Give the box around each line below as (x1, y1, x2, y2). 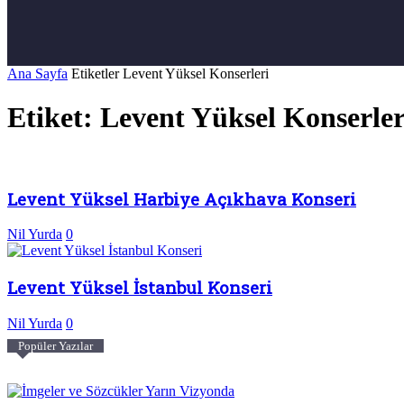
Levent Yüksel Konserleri (123, 66, 269, 81)
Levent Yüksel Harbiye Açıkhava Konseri (7, 187, 356, 210)
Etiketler (71, 66, 119, 81)
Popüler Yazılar (18, 338, 93, 353)
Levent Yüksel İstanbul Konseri (7, 276, 272, 299)
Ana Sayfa (7, 66, 68, 81)
